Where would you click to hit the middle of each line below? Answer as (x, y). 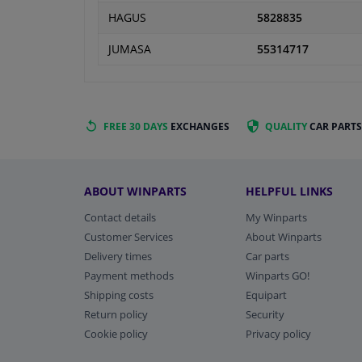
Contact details (120, 217)
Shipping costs (119, 295)
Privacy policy (279, 333)
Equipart (267, 295)
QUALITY (286, 127)
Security (265, 314)
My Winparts (277, 217)
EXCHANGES (199, 127)
